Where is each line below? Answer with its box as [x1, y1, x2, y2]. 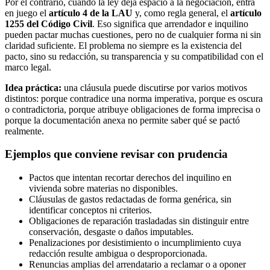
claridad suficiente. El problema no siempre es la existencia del [5, 40, 242, 51]
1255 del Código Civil [5, 18, 92, 29]
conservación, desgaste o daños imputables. [29, 227, 193, 237]
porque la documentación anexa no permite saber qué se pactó [5, 115, 240, 125]
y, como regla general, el [133, 7, 230, 18]
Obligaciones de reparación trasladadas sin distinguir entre [29, 216, 249, 227]
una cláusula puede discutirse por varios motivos [61, 82, 247, 93]
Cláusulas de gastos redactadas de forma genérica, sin [29, 194, 231, 205]
